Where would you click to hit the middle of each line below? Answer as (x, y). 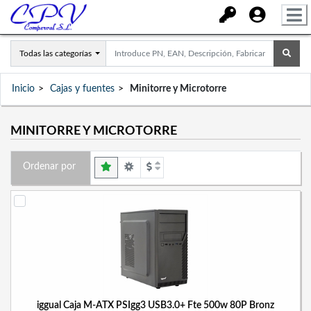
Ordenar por (49, 167)
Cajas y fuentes (82, 89)
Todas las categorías (56, 53)
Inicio (23, 89)
